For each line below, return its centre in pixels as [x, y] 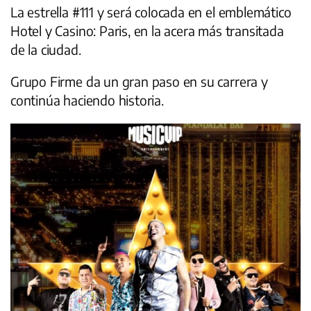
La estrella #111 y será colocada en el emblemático [151, 12]
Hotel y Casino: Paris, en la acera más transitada [147, 31]
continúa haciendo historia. [87, 100]
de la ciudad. [46, 50]
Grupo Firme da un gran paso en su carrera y [139, 82]
